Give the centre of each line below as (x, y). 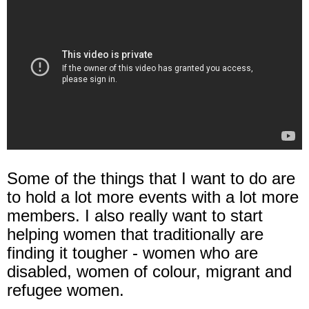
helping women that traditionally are (135, 235)
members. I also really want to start (135, 216)
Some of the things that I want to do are (151, 179)
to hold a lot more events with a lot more (153, 197)
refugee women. (66, 290)
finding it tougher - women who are (132, 253)
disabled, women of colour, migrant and (149, 272)
